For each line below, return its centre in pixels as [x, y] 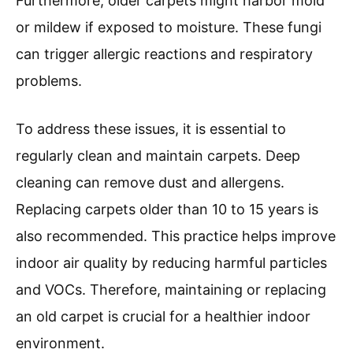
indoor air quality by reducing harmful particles [171, 263]
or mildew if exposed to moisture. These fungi [169, 28]
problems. [49, 81]
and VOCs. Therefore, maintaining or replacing [171, 290]
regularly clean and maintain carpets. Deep [158, 156]
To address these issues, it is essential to [151, 129]
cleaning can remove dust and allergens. [150, 183]
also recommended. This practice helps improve [176, 236]
